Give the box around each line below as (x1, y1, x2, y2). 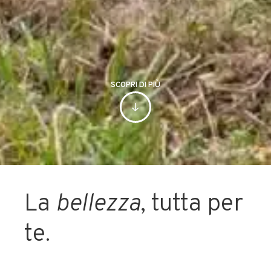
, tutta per (140, 189, 243, 220)
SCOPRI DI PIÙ (111, 80, 160, 90)
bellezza (56, 189, 140, 220)
